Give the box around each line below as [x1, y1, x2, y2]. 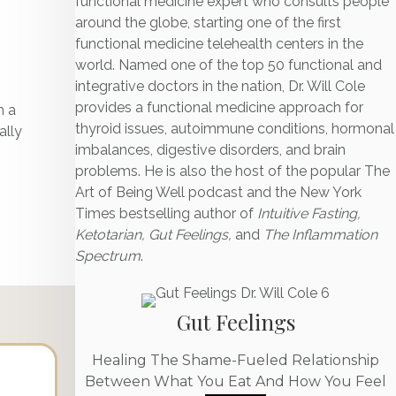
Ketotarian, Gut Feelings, [75, 226, 232, 243]
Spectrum [75, 247, 141, 264]
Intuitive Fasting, [257, 205, 362, 222]
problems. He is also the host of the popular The [75, 163, 391, 179]
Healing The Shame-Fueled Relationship [92, 352, 380, 369]
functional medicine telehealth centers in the [75, 35, 364, 52]
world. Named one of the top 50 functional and [75, 57, 383, 73]
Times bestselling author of [75, 205, 258, 222]
